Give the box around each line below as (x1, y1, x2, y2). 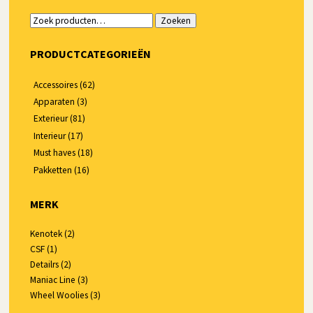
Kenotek (30, 228, 63, 240)
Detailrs (30, 259, 59, 271)
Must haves (34, 147, 76, 159)
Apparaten (34, 96, 75, 108)
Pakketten (34, 163, 73, 176)
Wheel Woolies (30, 289, 89, 302)
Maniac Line (30, 274, 76, 286)
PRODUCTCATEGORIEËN (30, 47, 152, 61)
